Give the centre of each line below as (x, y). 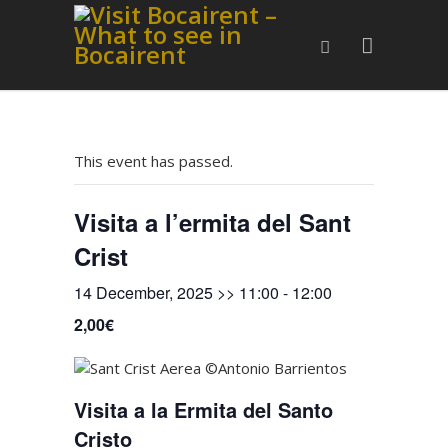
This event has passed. (153, 161)
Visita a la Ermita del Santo (203, 409)
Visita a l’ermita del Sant (212, 222)
